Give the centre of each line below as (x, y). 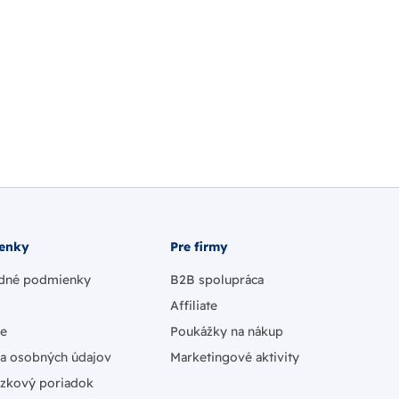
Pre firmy (199, 247)
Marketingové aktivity (235, 357)
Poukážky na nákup (227, 331)
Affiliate (194, 305)
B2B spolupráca (217, 280)
